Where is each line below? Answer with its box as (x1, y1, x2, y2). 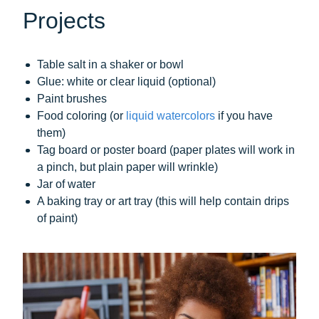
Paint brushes (37, 93, 107, 105)
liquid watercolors (126, 110, 215, 122)
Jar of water (37, 178, 95, 191)
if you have (215, 110, 273, 122)
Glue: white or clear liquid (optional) (37, 75, 216, 88)
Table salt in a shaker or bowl (37, 58, 184, 71)
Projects (23, 8, 105, 34)
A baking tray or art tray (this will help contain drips (37, 195, 289, 208)
